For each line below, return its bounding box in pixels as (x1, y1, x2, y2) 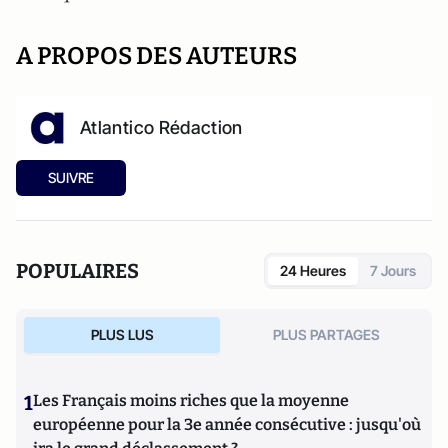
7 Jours (370, 262, 416, 279)
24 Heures (280, 262, 346, 279)
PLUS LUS (90, 326, 154, 343)
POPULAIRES (16, 259, 139, 283)
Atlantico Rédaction (80, 117, 243, 138)
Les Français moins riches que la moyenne (33, 391, 349, 410)
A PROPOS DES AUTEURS (16, 42, 297, 70)
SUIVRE (48, 169, 94, 186)
